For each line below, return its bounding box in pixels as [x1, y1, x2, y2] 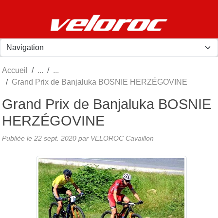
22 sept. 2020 [34, 134, 76, 142]
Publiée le [2, 134, 34, 142]
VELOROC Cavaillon [91, 134, 154, 142]
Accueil [2, 66, 28, 74]
